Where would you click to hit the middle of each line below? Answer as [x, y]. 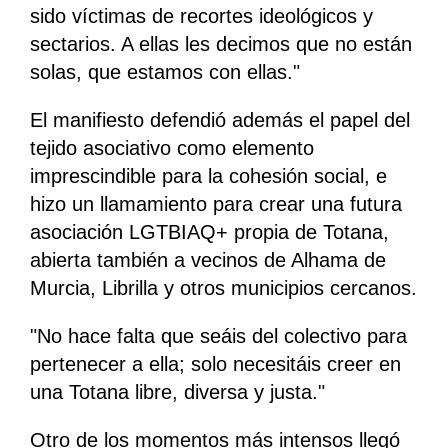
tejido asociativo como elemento [172, 148]
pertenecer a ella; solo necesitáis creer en [215, 364]
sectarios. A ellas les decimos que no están [221, 44]
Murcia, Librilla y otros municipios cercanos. [223, 288]
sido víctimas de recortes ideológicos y [201, 16]
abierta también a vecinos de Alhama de [208, 260]
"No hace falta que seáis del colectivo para [218, 336]
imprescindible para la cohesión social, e [208, 176]
